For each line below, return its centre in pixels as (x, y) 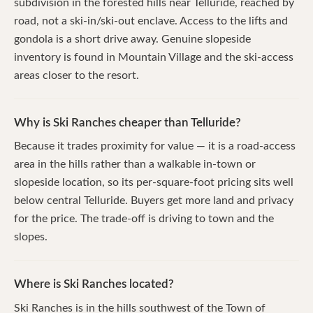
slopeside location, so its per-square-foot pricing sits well (154, 183)
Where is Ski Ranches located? (94, 284)
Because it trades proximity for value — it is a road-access (155, 146)
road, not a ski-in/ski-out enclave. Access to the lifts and (151, 21)
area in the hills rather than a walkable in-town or (135, 165)
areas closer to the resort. (77, 75)
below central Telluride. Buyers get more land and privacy (154, 201)
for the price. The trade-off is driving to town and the (144, 219)
